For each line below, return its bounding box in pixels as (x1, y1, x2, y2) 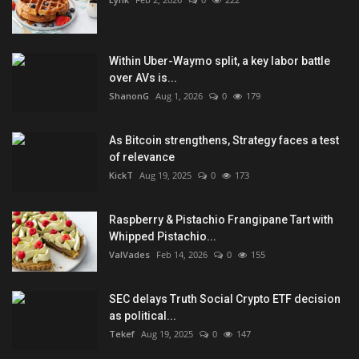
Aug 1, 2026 (155, 90, 203, 103)
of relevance (109, 151, 175, 164)
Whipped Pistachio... (109, 230, 216, 244)
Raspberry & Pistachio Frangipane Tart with (109, 213, 333, 227)
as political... (109, 309, 176, 323)
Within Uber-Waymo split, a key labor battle (109, 54, 330, 68)
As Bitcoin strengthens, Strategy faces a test (109, 134, 339, 147)
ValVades (109, 248, 150, 261)
